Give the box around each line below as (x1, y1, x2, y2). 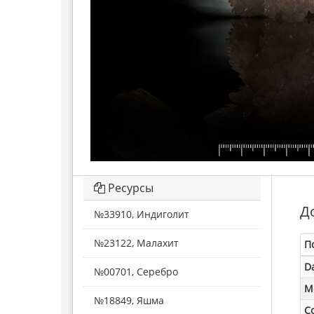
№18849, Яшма (94, 293, 164, 307)
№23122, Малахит (94, 235, 179, 250)
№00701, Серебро (94, 264, 178, 278)
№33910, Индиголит (94, 207, 189, 221)
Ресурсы (105, 179, 153, 196)
